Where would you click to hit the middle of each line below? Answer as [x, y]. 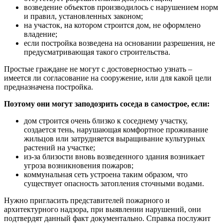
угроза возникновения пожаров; [79, 165]
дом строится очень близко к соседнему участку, [106, 120]
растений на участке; [59, 147]
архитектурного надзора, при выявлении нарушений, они [103, 209]
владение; [41, 34]
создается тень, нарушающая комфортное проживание [116, 129]
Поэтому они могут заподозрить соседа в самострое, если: [107, 104]
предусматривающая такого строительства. [97, 52]
